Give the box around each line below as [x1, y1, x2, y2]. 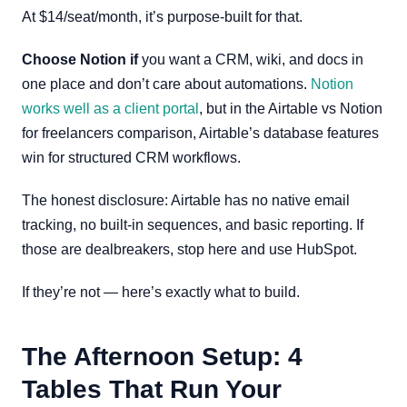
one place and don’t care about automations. [22, 76, 311, 92]
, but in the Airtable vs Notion [199, 101, 382, 116]
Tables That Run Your [22, 375, 282, 403]
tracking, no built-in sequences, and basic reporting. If [22, 217, 363, 233]
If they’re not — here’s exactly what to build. [22, 284, 300, 300]
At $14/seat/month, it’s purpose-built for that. [22, 9, 303, 25]
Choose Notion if [22, 52, 138, 67]
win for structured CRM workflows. [22, 150, 241, 165]
